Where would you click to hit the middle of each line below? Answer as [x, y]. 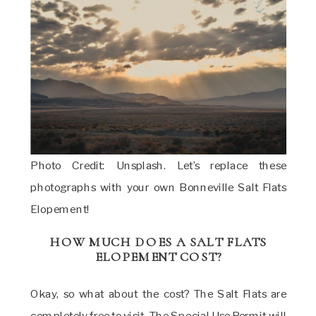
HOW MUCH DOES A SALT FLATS [158, 243]
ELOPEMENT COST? [159, 257]
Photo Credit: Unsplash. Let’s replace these [159, 165]
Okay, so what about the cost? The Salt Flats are [159, 294]
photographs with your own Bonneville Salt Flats [159, 187]
